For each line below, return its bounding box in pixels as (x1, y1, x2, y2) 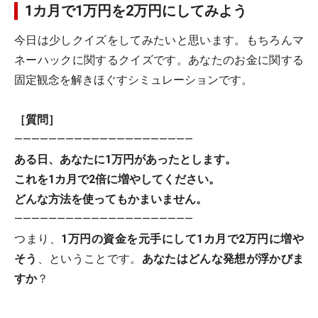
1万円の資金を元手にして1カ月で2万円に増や (61, 232, 305, 246)
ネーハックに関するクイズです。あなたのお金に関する (14, 53, 304, 67)
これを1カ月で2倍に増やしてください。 (14, 172, 220, 186)
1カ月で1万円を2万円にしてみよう (25, 2, 247, 19)
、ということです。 (37, 252, 142, 265)
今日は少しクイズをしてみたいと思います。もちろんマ (14, 33, 304, 47)
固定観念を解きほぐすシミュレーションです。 (14, 73, 253, 87)
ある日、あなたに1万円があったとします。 (14, 153, 236, 166)
